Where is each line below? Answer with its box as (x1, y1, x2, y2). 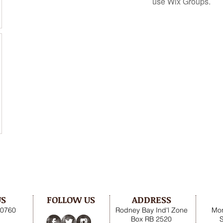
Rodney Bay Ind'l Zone (115, 206, 188, 215)
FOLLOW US (47, 194, 95, 206)
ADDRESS (131, 194, 171, 206)
